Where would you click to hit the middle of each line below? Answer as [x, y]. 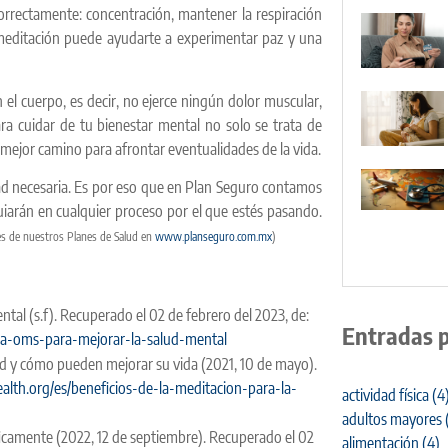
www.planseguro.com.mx [213, 237]
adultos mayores [391, 418]
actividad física [385, 394]
